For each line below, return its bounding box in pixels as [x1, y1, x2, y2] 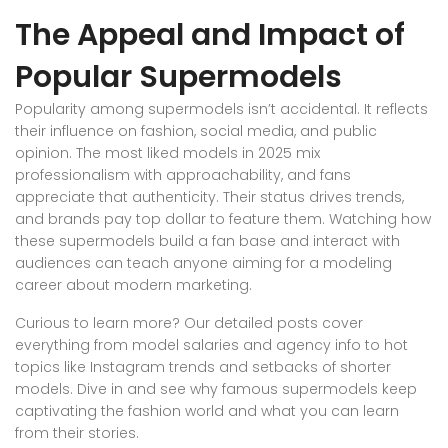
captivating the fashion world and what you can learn [15, 401, 399, 422]
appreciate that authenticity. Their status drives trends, [15, 187, 404, 208]
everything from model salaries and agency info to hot [15, 335, 408, 356]
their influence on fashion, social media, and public [15, 121, 377, 142]
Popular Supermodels [15, 56, 342, 99]
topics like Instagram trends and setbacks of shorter [15, 357, 391, 378]
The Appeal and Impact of [15, 14, 405, 57]
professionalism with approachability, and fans [15, 165, 351, 186]
